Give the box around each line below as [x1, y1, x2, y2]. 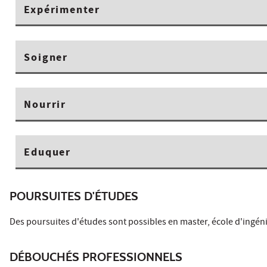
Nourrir [24, 97, 66, 114]
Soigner [24, 49, 68, 67]
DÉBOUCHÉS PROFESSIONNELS [10, 249, 182, 264]
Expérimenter [24, 2, 100, 19]
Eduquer [24, 145, 71, 162]
